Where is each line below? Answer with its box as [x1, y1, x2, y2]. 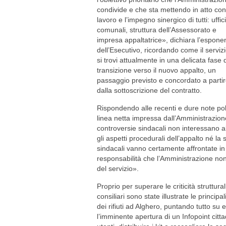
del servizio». [97, 164, 139, 173]
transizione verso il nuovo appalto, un [97, 66, 216, 74]
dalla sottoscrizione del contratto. [97, 86, 202, 94]
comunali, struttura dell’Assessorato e [97, 26, 216, 34]
